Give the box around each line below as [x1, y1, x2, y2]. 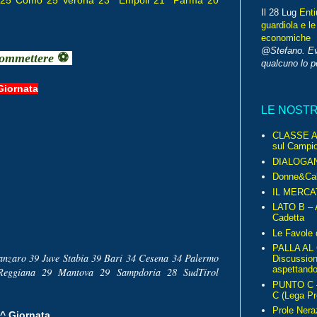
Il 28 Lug [261, 6, 299, 18]
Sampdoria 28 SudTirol [117, 265, 219, 279]
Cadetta [272, 212, 305, 224]
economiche [261, 32, 311, 43]
